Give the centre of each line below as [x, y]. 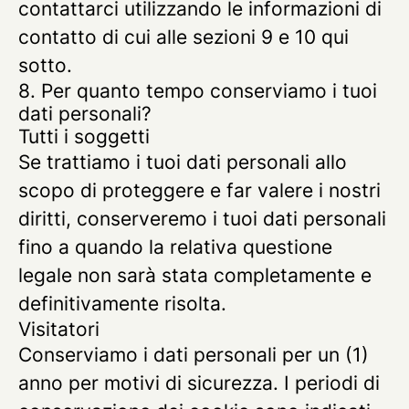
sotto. [45, 65]
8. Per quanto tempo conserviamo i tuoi [198, 91]
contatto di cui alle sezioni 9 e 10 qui [184, 37]
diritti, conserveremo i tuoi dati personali [202, 219]
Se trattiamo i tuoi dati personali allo [183, 162]
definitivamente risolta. [122, 304]
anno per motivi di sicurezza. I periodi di [199, 383]
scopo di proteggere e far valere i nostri [199, 190]
